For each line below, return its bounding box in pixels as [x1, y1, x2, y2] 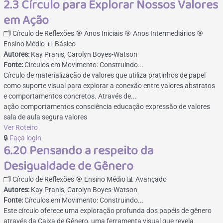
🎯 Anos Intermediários [124, 29, 197, 37]
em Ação [3, 10, 49, 30]
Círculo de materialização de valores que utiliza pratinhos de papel [3, 71, 206, 79]
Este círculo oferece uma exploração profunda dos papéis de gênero [3, 206, 212, 215]
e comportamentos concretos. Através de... [3, 92, 137, 100]
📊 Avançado [127, 175, 167, 183]
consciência [76, 102, 112, 111]
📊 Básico [46, 39, 76, 48]
